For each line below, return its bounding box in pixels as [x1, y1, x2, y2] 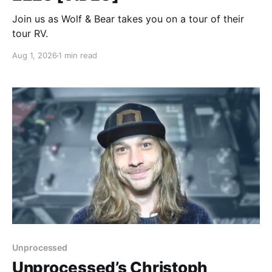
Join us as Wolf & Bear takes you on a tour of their [12, 13, 244, 25]
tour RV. [12, 27, 48, 40]
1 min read [58, 50, 97, 61]
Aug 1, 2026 [12, 50, 57, 61]
